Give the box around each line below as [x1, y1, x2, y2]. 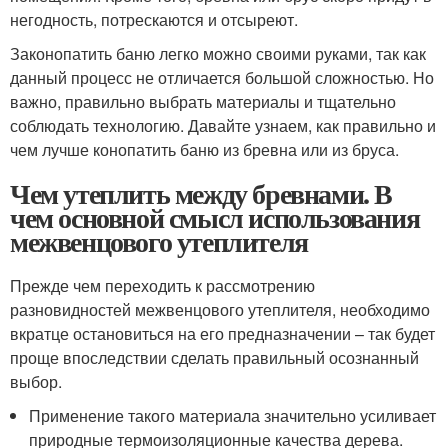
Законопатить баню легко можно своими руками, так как [10, 41, 426, 65]
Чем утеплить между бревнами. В [10, 172, 393, 214]
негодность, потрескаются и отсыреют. [10, 7, 298, 31]
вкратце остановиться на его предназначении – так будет [10, 321, 435, 345]
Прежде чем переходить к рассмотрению [10, 273, 315, 297]
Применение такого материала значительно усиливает [29, 403, 437, 427]
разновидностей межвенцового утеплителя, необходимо [10, 297, 430, 321]
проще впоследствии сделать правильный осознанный [10, 345, 419, 369]
